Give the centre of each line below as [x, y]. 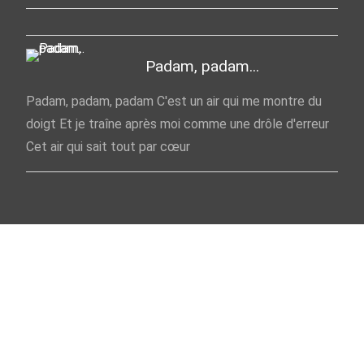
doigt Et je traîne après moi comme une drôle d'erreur [178, 123]
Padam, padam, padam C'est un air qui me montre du [174, 101]
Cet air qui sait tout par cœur [108, 146]
